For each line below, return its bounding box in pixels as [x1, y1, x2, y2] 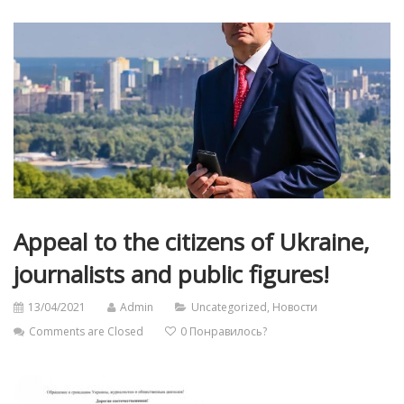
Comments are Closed [29, 324, 143, 340]
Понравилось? [189, 324, 267, 340]
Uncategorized [191, 299, 267, 316]
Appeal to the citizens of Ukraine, [14, 225, 370, 259]
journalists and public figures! [14, 258, 329, 291]
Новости [272, 299, 317, 316]
